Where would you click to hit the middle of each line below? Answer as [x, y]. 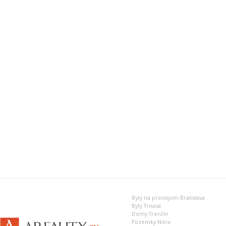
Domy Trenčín [150, 214]
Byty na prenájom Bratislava [168, 198]
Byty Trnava [146, 206]
